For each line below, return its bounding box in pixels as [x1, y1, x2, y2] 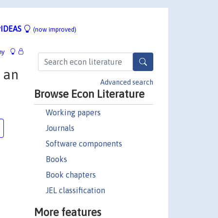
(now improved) [33, 25, 76, 33]
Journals [45, 123, 74, 132]
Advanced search [100, 78, 153, 86]
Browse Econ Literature [34, 87, 145, 100]
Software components [45, 139, 122, 148]
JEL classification [45, 185, 105, 195]
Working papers [45, 108, 101, 117]
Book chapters [45, 170, 96, 179]
